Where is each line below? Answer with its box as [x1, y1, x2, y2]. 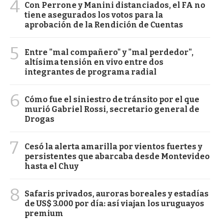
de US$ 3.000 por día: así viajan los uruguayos [25, 198, 204, 208]
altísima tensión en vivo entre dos [25, 57, 164, 67]
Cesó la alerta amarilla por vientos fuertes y [25, 141, 202, 151]
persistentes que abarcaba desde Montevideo [25, 151, 210, 161]
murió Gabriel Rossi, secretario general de [25, 104, 199, 114]
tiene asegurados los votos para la [25, 10, 163, 20]
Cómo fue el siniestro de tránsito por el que [25, 94, 199, 104]
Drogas [25, 114, 55, 124]
